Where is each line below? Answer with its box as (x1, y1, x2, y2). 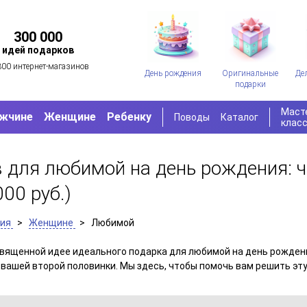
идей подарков (2, 44, 75, 56)
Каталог (221, 112, 259, 123)
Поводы (174, 112, 210, 123)
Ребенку (107, 110, 152, 124)
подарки (234, 79, 266, 90)
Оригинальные (222, 69, 279, 79)
